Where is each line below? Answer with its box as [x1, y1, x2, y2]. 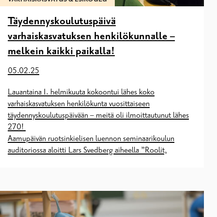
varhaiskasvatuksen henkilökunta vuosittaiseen [8, 99, 150, 109]
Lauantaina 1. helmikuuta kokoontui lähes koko [8, 87, 155, 97]
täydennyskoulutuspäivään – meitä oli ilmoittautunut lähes [8, 110, 189, 121]
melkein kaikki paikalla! [8, 45, 115, 58]
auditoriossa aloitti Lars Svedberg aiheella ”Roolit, [8, 145, 167, 155]
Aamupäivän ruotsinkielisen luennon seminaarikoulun [8, 134, 174, 144]
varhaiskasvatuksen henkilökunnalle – [8, 30, 175, 43]
